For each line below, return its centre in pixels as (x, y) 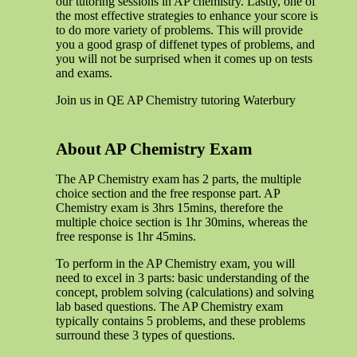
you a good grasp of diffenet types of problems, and (185, 44)
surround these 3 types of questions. (145, 335)
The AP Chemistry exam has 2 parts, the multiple (178, 178)
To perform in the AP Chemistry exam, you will (175, 263)
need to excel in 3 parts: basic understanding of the (182, 277)
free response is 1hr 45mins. (126, 236)
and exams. (84, 73)
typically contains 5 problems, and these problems (180, 320)
